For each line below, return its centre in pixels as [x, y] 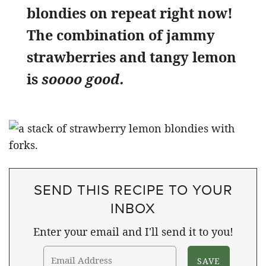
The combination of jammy [121, 35]
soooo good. [83, 79]
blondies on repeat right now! [130, 13]
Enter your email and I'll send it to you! [133, 231]
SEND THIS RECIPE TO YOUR [133, 189]
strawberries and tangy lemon [132, 57]
